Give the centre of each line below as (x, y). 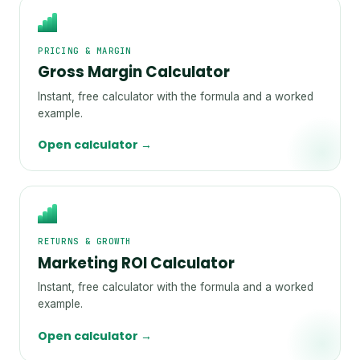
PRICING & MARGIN (85, 50)
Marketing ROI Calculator (137, 263)
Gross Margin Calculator (134, 72)
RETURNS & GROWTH (85, 241)
